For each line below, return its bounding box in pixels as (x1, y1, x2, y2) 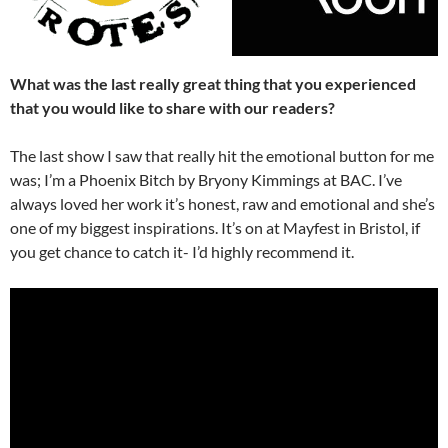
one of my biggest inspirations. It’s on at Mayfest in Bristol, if (10, 218, 420, 238)
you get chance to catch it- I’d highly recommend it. (10, 242, 354, 262)
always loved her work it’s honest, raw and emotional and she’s (10, 194, 435, 214)
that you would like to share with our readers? (10, 98, 335, 118)
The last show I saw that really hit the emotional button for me (10, 146, 434, 166)
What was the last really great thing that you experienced (10, 74, 416, 94)
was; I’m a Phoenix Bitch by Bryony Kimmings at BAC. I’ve (10, 170, 402, 190)
